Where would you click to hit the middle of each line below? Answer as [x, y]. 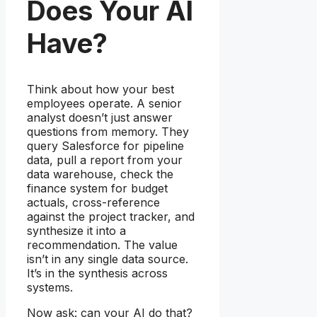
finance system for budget [97, 188]
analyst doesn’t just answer [100, 117]
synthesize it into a [76, 230]
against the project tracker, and [111, 216]
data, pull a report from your [105, 160]
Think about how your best [100, 89]
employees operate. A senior [104, 103]
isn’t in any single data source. [108, 259]
